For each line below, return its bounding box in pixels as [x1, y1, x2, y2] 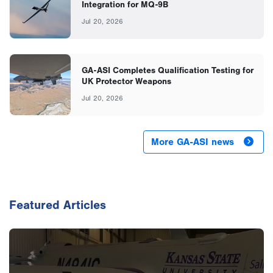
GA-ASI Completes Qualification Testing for [82, 65, 253, 76]
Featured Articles [9, 197, 106, 212]
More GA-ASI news [151, 136, 234, 148]
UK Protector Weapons [82, 76, 171, 87]
